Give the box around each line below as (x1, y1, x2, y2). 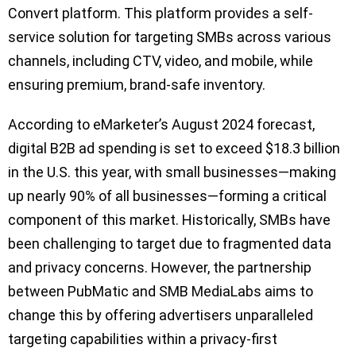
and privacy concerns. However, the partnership (8, 258, 311, 276)
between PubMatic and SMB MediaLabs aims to (8, 282, 313, 300)
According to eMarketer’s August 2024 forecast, (8, 115, 315, 133)
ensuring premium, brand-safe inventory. (8, 75, 265, 93)
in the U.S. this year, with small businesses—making (8, 163, 336, 180)
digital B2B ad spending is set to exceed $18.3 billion (8, 139, 340, 157)
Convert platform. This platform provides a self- (8, 4, 313, 21)
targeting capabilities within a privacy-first (8, 330, 277, 347)
